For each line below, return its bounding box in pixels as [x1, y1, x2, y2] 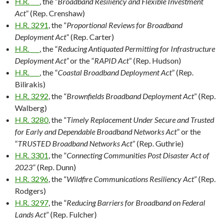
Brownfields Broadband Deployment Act [67, 91, 194, 101]
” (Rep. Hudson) [129, 55, 181, 65]
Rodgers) [15, 185, 46, 195]
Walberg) [15, 103, 47, 112]
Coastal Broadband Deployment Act [58, 67, 172, 77]
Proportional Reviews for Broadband [67, 20, 183, 30]
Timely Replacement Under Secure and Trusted [67, 114, 214, 124]
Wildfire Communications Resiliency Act [67, 174, 194, 184]
